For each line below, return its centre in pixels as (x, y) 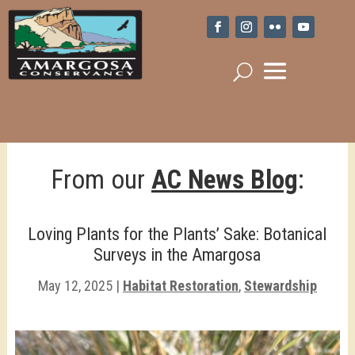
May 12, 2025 (75, 286)
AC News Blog (224, 179)
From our (101, 179)
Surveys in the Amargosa (177, 255)
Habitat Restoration (180, 286)
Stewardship (280, 286)
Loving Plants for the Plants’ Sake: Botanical (177, 234)
